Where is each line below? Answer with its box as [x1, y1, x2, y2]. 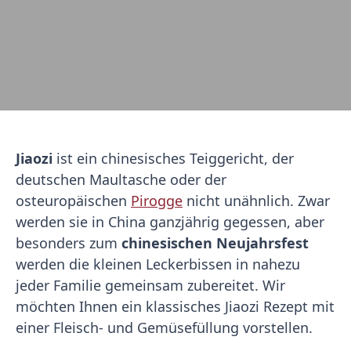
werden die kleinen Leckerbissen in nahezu [16, 255, 300, 273]
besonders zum [16, 233, 121, 252]
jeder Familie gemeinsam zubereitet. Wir [16, 276, 285, 295]
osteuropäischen [16, 191, 131, 210]
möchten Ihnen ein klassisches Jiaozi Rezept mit [16, 297, 335, 316]
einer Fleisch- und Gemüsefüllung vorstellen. [16, 318, 313, 337]
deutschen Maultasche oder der [16, 170, 226, 189]
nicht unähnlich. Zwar [183, 191, 330, 210]
